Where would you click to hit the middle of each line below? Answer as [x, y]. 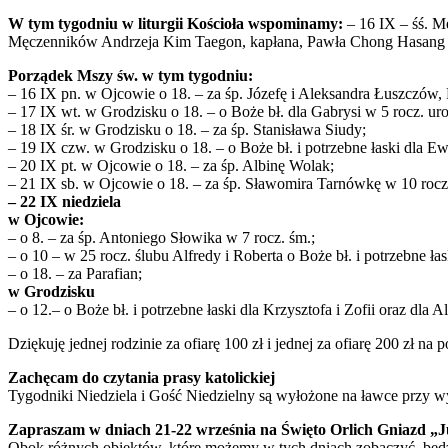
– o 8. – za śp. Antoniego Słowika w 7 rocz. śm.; [161, 238]
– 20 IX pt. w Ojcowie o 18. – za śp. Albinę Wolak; [171, 166]
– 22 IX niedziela [64, 202]
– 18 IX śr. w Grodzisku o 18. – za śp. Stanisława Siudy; [187, 130]
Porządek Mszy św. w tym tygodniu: [130, 76]
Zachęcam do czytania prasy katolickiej [141, 378]
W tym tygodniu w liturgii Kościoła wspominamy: [175, 24]
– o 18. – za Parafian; [75, 274]
